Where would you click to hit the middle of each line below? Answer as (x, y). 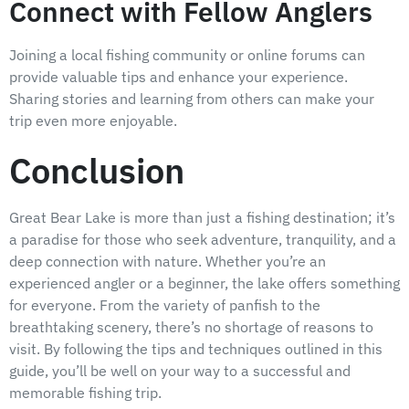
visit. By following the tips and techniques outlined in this (196, 348)
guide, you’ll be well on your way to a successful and (180, 370)
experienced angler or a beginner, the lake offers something (204, 283)
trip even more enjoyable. (93, 121)
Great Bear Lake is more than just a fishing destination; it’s (202, 217)
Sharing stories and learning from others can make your (192, 99)
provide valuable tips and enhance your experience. (178, 77)
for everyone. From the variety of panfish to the (165, 304)
